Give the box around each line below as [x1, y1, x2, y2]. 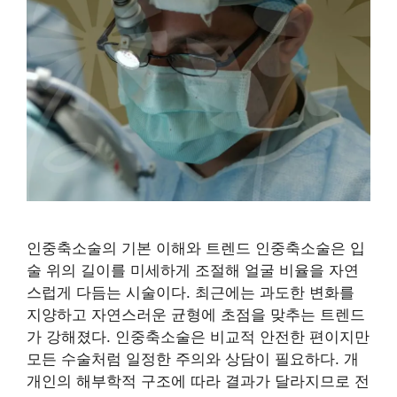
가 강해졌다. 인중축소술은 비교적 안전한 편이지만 [27, 327, 370, 346]
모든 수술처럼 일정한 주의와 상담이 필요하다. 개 [27, 349, 359, 368]
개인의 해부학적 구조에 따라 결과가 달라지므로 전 [27, 371, 370, 390]
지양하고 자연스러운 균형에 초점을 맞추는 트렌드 [27, 305, 365, 323]
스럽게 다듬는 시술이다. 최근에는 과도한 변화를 [27, 283, 354, 301]
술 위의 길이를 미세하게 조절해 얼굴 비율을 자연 [27, 261, 359, 279]
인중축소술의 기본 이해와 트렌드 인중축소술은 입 [27, 238, 365, 257]
